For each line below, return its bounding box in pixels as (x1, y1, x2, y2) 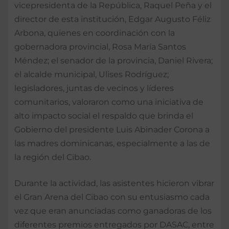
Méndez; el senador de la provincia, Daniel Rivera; (14, 55, 213, 65)
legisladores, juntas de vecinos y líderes (14, 83, 174, 93)
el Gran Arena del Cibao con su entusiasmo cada (14, 192, 210, 202)
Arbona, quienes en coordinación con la (14, 28, 175, 38)
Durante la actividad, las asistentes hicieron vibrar (14, 178, 214, 188)
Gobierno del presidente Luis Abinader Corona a (14, 124, 210, 134)
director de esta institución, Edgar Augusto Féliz (14, 14, 211, 24)
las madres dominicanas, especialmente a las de (14, 138, 210, 148)
